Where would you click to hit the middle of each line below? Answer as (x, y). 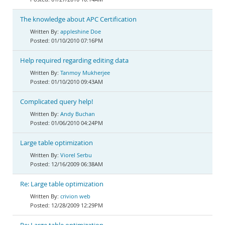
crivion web (75, 196)
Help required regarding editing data (74, 61)
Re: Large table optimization (62, 184)
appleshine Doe (81, 31)
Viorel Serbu (76, 155)
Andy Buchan (78, 114)
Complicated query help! (57, 102)
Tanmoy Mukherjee (85, 73)
